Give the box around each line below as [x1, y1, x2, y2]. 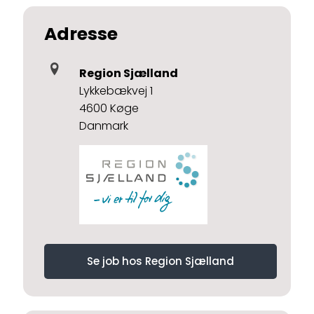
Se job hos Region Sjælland [87, 254, 234, 268]
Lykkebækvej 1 [79, 83, 153, 99]
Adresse [44, 22, 118, 46]
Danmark [79, 118, 128, 134]
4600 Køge [79, 100, 139, 116]
